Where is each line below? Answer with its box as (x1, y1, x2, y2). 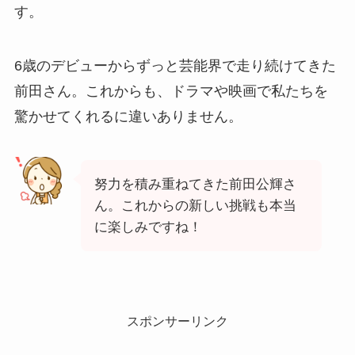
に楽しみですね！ (94, 219, 202, 235)
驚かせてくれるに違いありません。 (13, 108, 242, 124)
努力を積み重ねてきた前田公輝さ (94, 177, 296, 193)
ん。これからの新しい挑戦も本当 (94, 198, 296, 214)
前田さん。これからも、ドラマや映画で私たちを (13, 82, 328, 99)
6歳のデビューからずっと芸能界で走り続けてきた (13, 57, 336, 74)
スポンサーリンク (127, 314, 228, 329)
